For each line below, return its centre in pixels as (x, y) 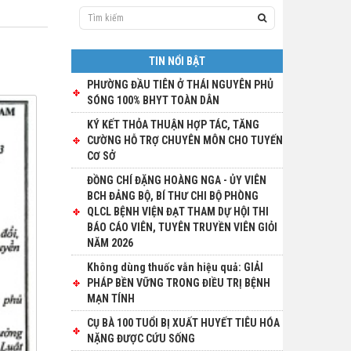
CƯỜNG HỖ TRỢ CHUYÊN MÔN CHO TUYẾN (185, 140)
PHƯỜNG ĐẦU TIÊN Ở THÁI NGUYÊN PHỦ (180, 85)
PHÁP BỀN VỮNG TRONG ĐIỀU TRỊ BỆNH (179, 283)
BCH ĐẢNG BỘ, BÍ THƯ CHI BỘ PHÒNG (173, 196)
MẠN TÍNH (111, 299)
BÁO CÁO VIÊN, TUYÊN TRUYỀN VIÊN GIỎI (182, 227)
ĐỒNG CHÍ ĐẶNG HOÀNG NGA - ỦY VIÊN (177, 180)
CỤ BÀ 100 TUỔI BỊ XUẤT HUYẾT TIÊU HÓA (183, 323)
